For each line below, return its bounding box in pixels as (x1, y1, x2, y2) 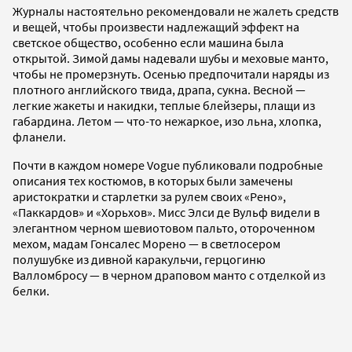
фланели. (13, 129, 66, 145)
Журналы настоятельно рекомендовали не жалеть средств (13, 3, 339, 20)
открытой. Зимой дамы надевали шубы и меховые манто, (13, 50, 328, 67)
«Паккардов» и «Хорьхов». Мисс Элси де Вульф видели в (13, 204, 320, 221)
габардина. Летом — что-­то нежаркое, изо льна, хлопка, (13, 113, 321, 130)
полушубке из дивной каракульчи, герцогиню (13, 251, 266, 268)
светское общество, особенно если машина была (13, 35, 284, 51)
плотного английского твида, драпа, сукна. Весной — (13, 82, 306, 98)
